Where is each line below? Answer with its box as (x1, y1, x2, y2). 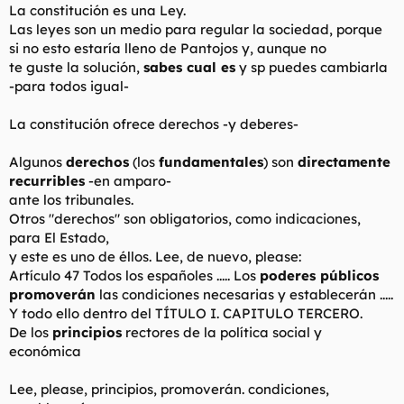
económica (9, 342, 81, 360)
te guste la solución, (9, 58, 143, 76)
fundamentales (159, 152, 263, 170)
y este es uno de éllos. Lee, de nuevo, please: (9, 247, 301, 265)
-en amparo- (85, 171, 171, 189)
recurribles (9, 171, 85, 189)
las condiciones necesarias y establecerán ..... (96, 285, 393, 303)
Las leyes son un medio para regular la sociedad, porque (9, 20, 382, 38)
